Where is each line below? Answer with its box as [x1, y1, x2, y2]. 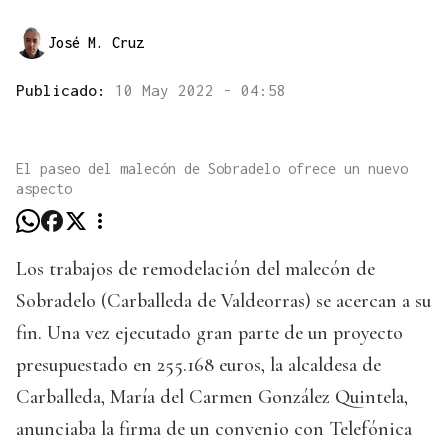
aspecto [16, 180, 72, 198]
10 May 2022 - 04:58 [115, 81, 286, 100]
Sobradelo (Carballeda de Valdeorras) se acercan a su [16, 289, 431, 314]
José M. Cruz [48, 34, 144, 52]
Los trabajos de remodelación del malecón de [16, 257, 375, 282]
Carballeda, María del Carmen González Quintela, [16, 385, 408, 410]
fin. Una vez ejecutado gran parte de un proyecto [16, 321, 403, 346]
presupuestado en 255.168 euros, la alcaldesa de [16, 353, 381, 378]
